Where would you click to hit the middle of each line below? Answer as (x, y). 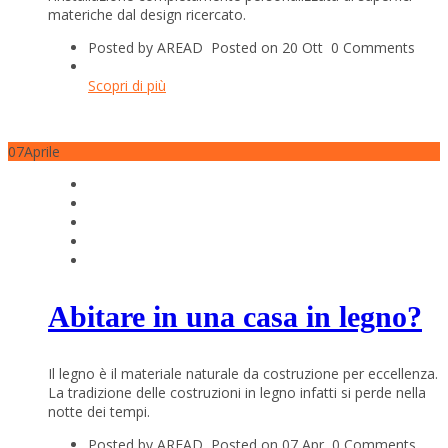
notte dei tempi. (99, 412)
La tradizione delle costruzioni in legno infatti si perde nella (237, 393)
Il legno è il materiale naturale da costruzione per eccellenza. (243, 374)
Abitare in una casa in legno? (235, 317)
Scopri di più (127, 86)
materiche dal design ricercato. (147, 15)
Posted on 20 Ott (271, 48)
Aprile (42, 152)
